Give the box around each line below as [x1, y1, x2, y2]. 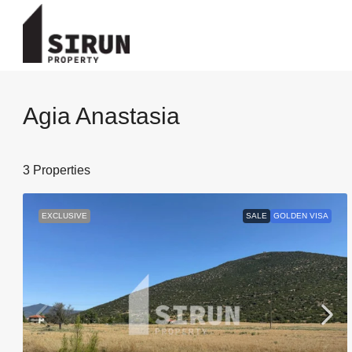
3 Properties [23, 163, 90, 177]
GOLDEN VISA [273, 211, 328, 220]
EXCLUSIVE [42, 211, 87, 220]
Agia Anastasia [23, 103, 180, 129]
